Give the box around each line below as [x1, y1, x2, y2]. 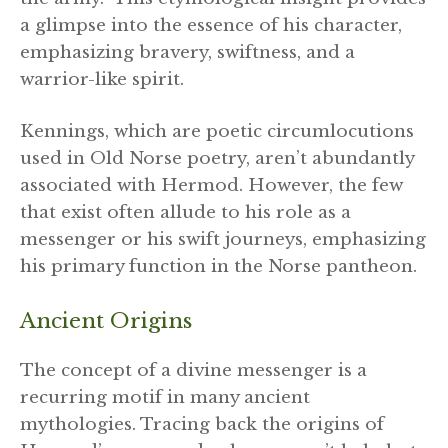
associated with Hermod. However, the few [20, 175, 403, 197]
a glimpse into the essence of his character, [20, 14, 402, 36]
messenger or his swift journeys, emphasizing [20, 229, 426, 251]
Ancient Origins [20, 307, 192, 334]
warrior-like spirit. [20, 68, 184, 90]
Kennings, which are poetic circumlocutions [20, 121, 414, 143]
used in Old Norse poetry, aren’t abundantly [20, 148, 414, 170]
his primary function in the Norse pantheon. [20, 256, 417, 278]
